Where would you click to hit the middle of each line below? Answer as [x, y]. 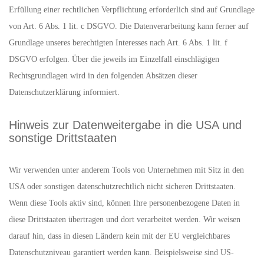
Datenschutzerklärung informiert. [64, 92]
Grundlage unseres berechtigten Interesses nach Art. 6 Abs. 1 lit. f [118, 43]
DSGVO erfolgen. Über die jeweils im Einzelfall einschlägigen [114, 59]
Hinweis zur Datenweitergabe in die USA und [125, 125]
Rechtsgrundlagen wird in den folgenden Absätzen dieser [103, 76]
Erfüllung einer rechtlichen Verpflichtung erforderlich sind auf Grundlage [132, 10]
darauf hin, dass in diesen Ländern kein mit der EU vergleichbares [119, 236]
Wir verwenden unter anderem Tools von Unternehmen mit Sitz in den [126, 170]
